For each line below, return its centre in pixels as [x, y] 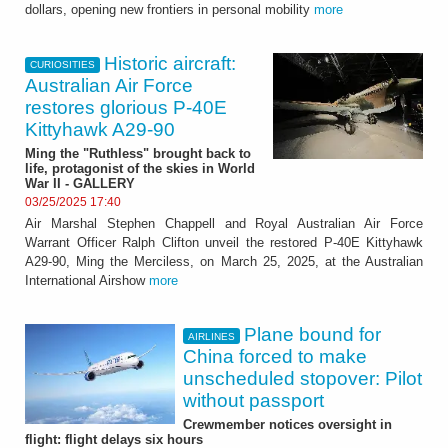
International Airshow [87, 281]
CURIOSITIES [62, 65]
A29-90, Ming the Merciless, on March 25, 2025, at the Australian [224, 262]
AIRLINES [211, 336]
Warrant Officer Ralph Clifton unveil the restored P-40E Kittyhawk [224, 243]
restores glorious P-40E [126, 107]
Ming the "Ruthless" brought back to [138, 153]
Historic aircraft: [170, 63]
